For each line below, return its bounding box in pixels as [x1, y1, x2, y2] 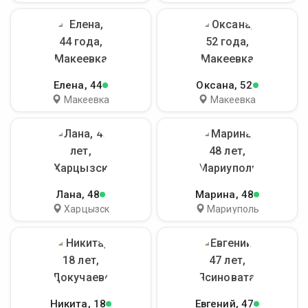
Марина [195, 188, 236, 201]
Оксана [196, 79, 235, 91]
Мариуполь [207, 203, 260, 214]
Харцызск [64, 203, 110, 214]
